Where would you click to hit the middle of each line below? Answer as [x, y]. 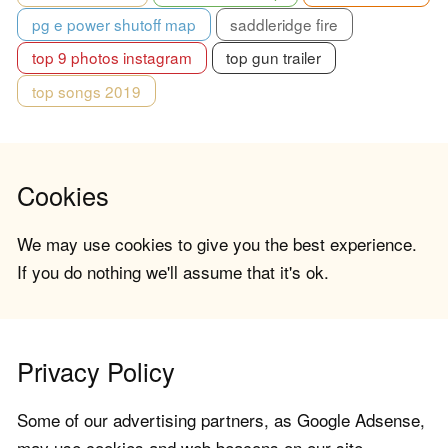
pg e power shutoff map [113, 23]
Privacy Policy [96, 370]
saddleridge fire [284, 23]
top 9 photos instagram [111, 57]
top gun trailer [274, 57]
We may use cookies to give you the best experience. [217, 243]
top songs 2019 [86, 90]
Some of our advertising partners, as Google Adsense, [221, 419]
